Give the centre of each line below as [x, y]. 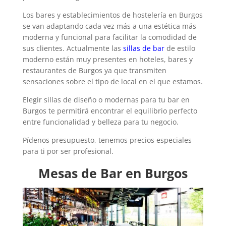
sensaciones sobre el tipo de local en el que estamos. [112, 81]
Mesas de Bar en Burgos [113, 173]
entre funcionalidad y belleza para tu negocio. [100, 122]
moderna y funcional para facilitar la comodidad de [109, 37]
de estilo [180, 48]
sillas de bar [144, 48]
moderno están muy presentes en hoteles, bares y [107, 59]
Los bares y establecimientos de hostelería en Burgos [112, 15]
